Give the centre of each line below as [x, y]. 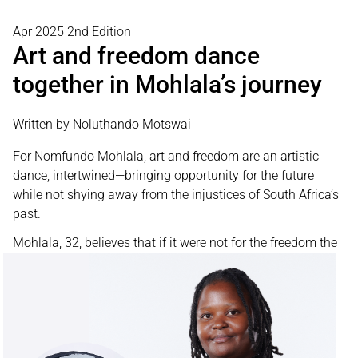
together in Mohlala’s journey [167, 84]
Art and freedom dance [136, 56]
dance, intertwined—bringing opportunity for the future [163, 175]
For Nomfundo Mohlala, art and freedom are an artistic [166, 156]
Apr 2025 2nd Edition [72, 32]
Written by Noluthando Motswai [102, 124]
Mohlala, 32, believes [73, 243]
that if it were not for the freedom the [235, 243]
